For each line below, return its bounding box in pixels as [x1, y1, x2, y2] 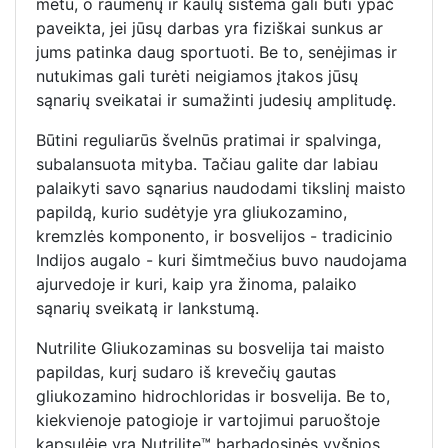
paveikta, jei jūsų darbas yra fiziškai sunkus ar [36, 17, 383, 38]
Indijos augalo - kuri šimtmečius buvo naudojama [36, 249, 407, 270]
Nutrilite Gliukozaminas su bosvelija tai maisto [36, 337, 385, 358]
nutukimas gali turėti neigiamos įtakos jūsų [36, 65, 358, 86]
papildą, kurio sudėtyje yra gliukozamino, [36, 201, 347, 222]
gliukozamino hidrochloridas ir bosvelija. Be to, [36, 385, 390, 406]
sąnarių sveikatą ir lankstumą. [36, 297, 259, 318]
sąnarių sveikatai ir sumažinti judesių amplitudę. [36, 89, 396, 110]
